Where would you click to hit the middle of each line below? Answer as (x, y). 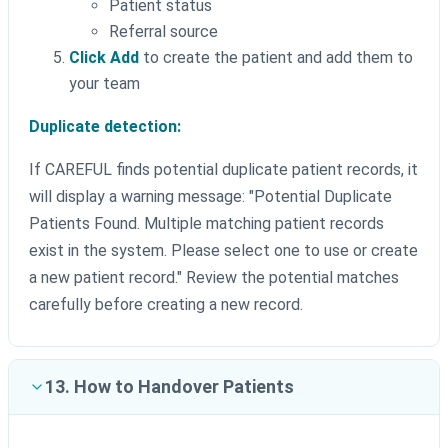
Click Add (104, 58)
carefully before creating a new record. (166, 305)
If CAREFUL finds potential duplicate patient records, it (223, 170)
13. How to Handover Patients (169, 387)
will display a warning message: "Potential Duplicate (210, 197)
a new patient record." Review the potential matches (214, 278)
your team (104, 84)
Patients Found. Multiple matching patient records (206, 224)
